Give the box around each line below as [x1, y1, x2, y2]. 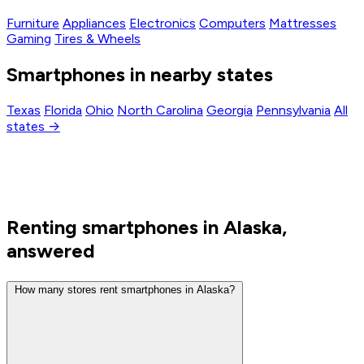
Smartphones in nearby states [6, 63, 273, 87]
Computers [199, 15, 266, 32]
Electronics [129, 15, 196, 32]
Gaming [6, 31, 51, 47]
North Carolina [117, 102, 203, 119]
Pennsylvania [256, 102, 331, 119]
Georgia [206, 102, 253, 119]
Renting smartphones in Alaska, [6, 214, 287, 239]
